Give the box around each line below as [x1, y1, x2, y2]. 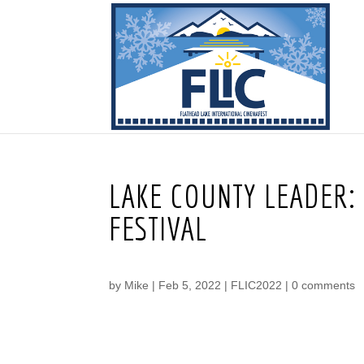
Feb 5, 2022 [158, 279, 222, 292]
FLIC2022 [231, 279, 283, 292]
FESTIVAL [109, 210, 208, 247]
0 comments [292, 279, 356, 292]
